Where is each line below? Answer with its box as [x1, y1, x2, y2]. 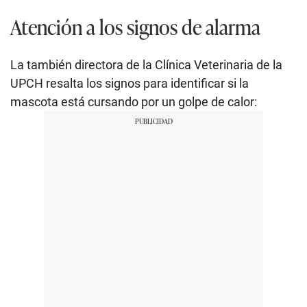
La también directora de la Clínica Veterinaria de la [10, 57, 282, 72]
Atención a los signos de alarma [10, 11, 260, 41]
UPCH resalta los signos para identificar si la [10, 75, 249, 90]
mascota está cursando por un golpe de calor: [10, 94, 257, 109]
